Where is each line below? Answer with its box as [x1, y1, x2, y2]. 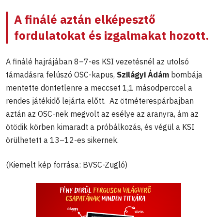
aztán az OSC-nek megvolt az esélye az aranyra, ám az [6, 109, 199, 119]
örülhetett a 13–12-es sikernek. [6, 135, 119, 145]
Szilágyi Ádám [117, 70, 169, 80]
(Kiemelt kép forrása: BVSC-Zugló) [6, 160, 127, 170]
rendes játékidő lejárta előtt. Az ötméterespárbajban [6, 96, 194, 106]
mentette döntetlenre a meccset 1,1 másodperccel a [6, 83, 192, 93]
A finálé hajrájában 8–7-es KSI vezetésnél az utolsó [6, 57, 189, 67]
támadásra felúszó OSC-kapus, [6, 70, 117, 80]
